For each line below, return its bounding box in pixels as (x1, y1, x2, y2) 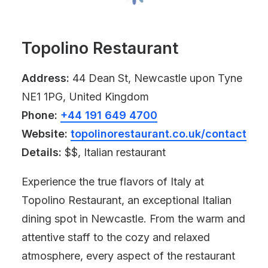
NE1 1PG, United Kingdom (22, 90, 149, 103)
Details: (22, 146, 62, 159)
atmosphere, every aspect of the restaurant (22, 249, 235, 262)
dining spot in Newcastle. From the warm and (22, 212, 245, 225)
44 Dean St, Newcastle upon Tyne (69, 72, 242, 84)
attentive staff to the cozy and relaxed (22, 231, 210, 243)
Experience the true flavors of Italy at (22, 175, 204, 188)
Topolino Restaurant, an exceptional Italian (22, 194, 232, 206)
